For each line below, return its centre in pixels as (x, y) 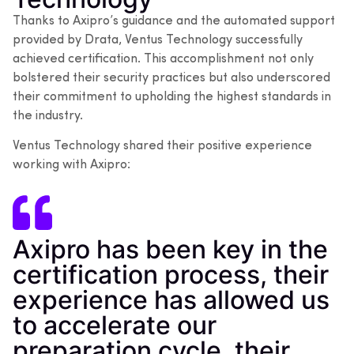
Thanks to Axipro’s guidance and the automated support (174, 21)
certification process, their (171, 275)
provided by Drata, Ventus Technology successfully (158, 40)
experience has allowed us (171, 300)
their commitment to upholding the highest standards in (172, 97)
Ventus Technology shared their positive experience (162, 147)
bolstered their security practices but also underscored (171, 78)
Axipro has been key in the (170, 250)
